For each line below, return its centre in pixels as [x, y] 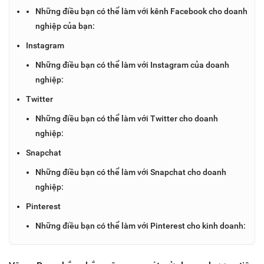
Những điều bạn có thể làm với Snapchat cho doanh [131, 172]
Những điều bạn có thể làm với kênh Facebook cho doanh [141, 11]
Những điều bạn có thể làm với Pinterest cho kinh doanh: [141, 225]
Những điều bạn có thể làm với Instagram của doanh [132, 65]
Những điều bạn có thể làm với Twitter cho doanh [127, 118]
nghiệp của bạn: [65, 26]
